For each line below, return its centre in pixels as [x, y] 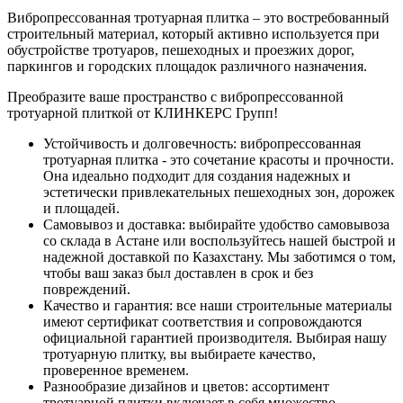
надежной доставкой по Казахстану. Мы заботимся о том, [219, 256]
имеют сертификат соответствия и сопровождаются [202, 321]
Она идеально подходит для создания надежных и [197, 175]
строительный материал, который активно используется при [193, 33]
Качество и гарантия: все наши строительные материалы [218, 305]
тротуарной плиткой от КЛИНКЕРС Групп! [143, 112]
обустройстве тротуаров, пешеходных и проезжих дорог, [181, 49]
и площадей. [81, 208]
